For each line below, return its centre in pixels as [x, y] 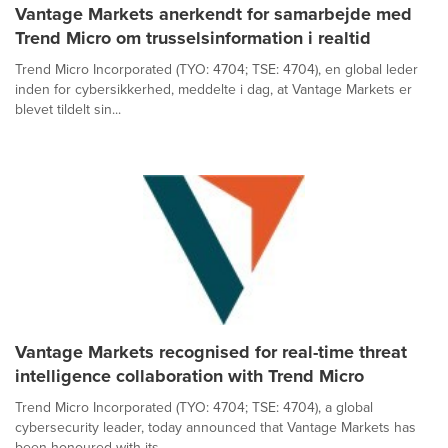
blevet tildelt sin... [68, 109]
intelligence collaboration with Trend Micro [189, 375]
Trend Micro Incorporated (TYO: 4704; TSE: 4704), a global [194, 407]
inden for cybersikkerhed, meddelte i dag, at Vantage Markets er [213, 89]
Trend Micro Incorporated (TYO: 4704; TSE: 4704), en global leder [216, 69]
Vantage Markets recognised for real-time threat [211, 351]
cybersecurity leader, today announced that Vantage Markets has [215, 427]
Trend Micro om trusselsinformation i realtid [193, 37]
